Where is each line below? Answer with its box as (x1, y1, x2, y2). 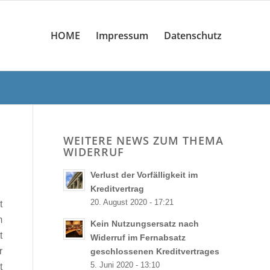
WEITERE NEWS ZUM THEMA (63, 133, 224, 148)
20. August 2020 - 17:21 (90, 198, 174, 207)
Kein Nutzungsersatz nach (90, 219, 199, 228)
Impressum (96, 29, 148, 42)
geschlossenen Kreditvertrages (90, 247, 220, 256)
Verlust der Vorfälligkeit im (90, 171, 198, 180)
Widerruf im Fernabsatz (90, 233, 186, 242)
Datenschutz (164, 29, 222, 42)
